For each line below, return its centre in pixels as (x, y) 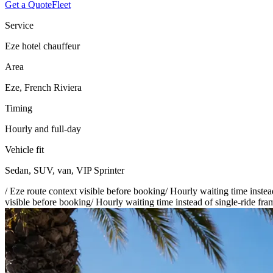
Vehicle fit (24, 149)
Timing (19, 108)
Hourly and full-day (43, 129)
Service (19, 25)
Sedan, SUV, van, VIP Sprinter (65, 170)
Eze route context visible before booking (87, 191)
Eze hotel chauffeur (42, 46)
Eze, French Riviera (43, 87)
